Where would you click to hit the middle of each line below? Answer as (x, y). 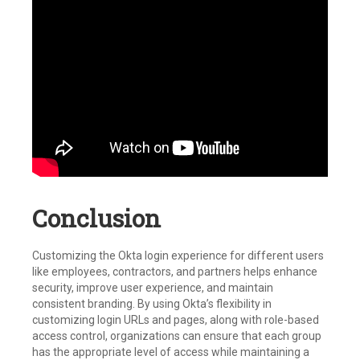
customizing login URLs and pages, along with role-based (176, 320)
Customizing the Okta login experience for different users (178, 256)
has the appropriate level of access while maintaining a (171, 352)
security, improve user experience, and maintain (153, 288)
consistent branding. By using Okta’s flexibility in (152, 304)
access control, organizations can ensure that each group (177, 336)
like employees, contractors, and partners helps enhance (175, 272)
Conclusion (99, 218)
